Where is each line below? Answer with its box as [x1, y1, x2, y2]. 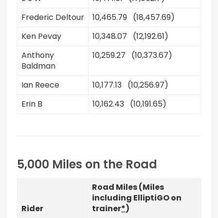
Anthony [21, 50, 54, 61]
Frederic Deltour [21, 12, 84, 23]
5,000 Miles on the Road [17, 156, 157, 172]
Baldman [21, 60, 55, 72]
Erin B [21, 98, 42, 109]
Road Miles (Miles [92, 182, 164, 193]
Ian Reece [21, 79, 59, 91]
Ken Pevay [21, 31, 61, 42]
